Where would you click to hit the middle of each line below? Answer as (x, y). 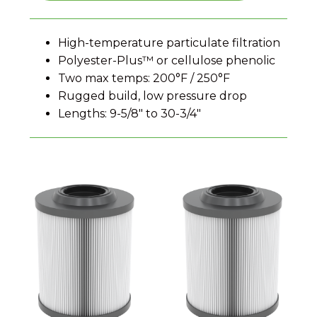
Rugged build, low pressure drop (152, 96)
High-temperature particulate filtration (169, 42)
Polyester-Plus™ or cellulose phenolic (167, 60)
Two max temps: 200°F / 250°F (144, 78)
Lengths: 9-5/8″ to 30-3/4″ (129, 113)
